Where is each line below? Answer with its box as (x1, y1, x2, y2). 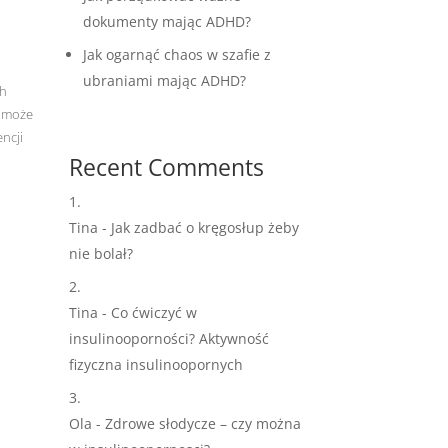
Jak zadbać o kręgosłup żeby (110, 218, 299, 238)
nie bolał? (68, 244, 133, 264)
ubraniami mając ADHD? (82, 70, 246, 90)
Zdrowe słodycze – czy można (104, 414, 301, 434)
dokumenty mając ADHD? (82, 11, 251, 31)
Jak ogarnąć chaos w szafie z (82, 44, 271, 64)
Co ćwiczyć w (110, 303, 197, 323)
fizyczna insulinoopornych (68, 355, 243, 375)
